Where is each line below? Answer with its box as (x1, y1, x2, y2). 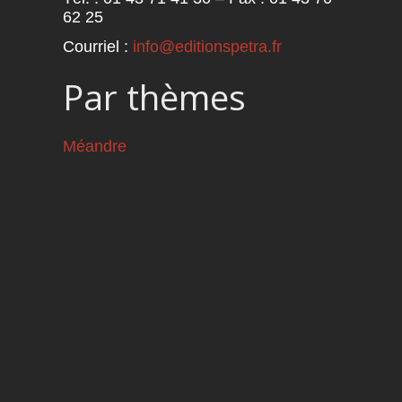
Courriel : (62, 38, 133, 57)
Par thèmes (62, 74, 246, 121)
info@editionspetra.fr (132, 38, 282, 57)
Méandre (62, 136, 127, 155)
